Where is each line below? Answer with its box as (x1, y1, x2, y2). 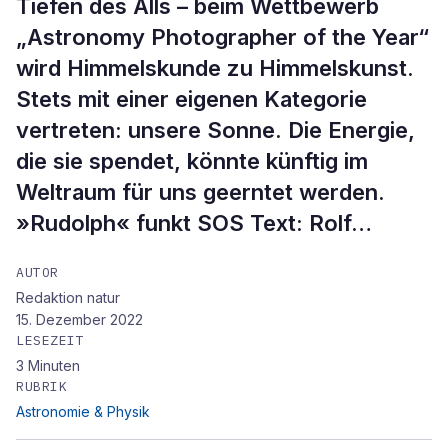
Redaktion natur (16, 289, 120, 306)
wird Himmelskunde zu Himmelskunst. (16, 55, 414, 81)
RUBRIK (16, 378, 68, 395)
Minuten (28, 357, 80, 374)
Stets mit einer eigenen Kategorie (16, 86, 367, 112)
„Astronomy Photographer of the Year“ (16, 24, 429, 50)
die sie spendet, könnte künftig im (16, 148, 368, 174)
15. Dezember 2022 (16, 311, 143, 328)
